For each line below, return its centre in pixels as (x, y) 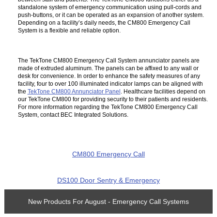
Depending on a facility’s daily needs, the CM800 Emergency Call (104, 23)
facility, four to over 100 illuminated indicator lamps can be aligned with (110, 84)
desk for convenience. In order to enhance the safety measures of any (109, 76)
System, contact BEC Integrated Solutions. (73, 115)
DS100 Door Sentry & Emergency (108, 180)
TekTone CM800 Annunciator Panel (74, 92)
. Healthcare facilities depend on (163, 92)
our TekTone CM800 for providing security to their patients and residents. (113, 99)
